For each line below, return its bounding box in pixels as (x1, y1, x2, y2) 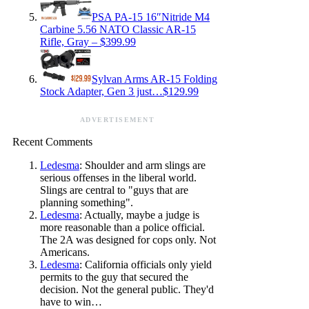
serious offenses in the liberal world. (40, 172, 197, 183)
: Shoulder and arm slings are (79, 159, 206, 171)
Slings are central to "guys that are (40, 184, 188, 196)
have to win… (40, 296, 102, 308)
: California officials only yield (79, 259, 212, 270)
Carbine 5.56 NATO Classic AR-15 (40, 23, 196, 35)
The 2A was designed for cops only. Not (40, 234, 216, 246)
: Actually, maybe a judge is (79, 209, 199, 221)
